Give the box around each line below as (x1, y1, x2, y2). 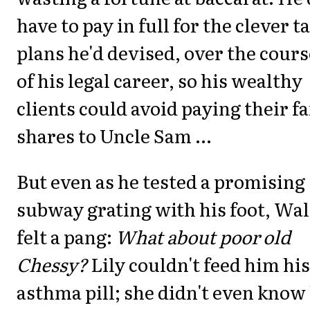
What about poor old (116, 223, 291, 250)
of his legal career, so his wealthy (17, 66, 302, 93)
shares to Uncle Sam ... (17, 121, 212, 149)
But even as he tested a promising (17, 167, 305, 195)
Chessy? (17, 250, 87, 278)
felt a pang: (17, 223, 116, 250)
